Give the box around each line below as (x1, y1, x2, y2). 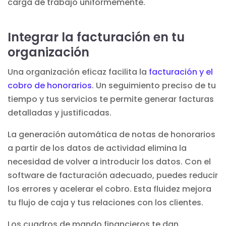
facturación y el (149, 66, 213, 78)
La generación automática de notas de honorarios (8, 128, 215, 140)
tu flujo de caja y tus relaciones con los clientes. (8, 196, 203, 208)
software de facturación (8, 169, 107, 181)
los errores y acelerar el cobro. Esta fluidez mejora (8, 183, 211, 195)
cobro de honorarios (8, 79, 92, 91)
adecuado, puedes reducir (107, 169, 218, 181)
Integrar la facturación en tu (8, 28, 185, 45)
